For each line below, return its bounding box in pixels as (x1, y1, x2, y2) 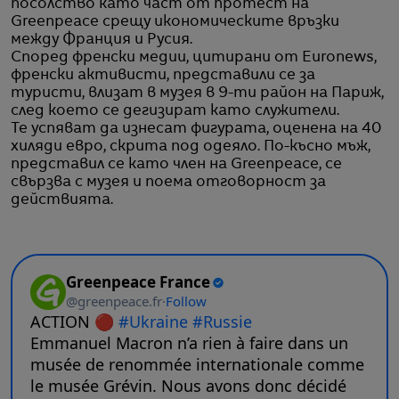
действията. (11, 192, 113, 208)
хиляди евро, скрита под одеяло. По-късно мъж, (11, 139, 370, 154)
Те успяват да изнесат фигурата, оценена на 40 (11, 121, 381, 136)
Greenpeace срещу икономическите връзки (11, 14, 339, 29)
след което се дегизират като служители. (11, 103, 339, 118)
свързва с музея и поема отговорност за (11, 175, 326, 190)
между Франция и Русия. (11, 32, 192, 47)
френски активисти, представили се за (11, 68, 315, 83)
